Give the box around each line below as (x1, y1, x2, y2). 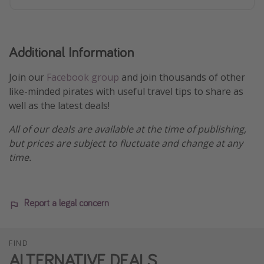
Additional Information (9, 43, 134, 62)
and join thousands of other (119, 71, 245, 84)
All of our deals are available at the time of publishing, (9, 123, 246, 136)
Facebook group (47, 71, 119, 84)
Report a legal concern (24, 197, 109, 209)
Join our (9, 71, 47, 84)
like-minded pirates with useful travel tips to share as (9, 85, 243, 98)
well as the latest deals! (9, 99, 110, 113)
